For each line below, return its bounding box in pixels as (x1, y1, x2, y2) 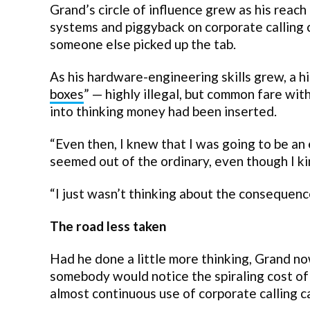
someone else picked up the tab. (50, 36, 236, 53)
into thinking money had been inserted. (50, 103, 277, 120)
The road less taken (50, 218, 166, 235)
